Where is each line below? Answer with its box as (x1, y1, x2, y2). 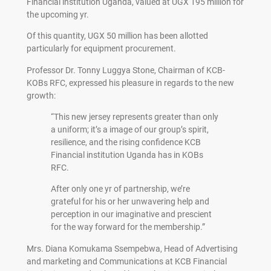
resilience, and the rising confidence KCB (50, 137, 201, 147)
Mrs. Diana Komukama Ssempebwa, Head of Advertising (26, 243, 238, 253)
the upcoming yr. (26, 10, 89, 20)
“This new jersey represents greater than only (50, 112, 218, 122)
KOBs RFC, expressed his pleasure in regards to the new (26, 77, 234, 88)
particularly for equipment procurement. (26, 44, 176, 54)
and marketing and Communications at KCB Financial (26, 256, 227, 266)
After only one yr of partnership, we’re (50, 184, 190, 194)
